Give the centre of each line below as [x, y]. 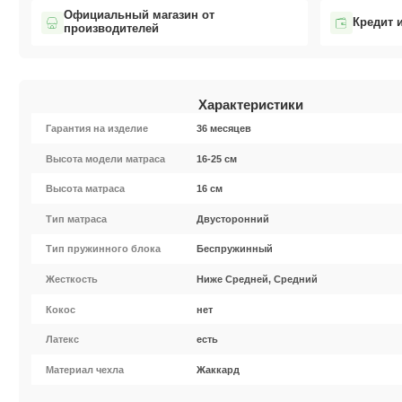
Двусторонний [233, 218]
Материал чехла [85, 369]
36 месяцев [224, 129]
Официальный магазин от [139, 16]
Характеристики [250, 105]
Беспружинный [235, 249]
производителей [111, 29]
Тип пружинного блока [104, 249]
